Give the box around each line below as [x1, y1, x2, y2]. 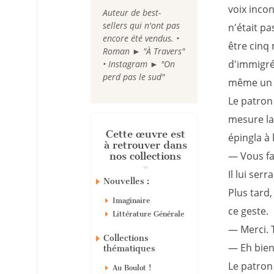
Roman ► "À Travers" [103, 45, 185, 57]
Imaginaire [113, 196, 150, 205]
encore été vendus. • [103, 32, 179, 44]
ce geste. [228, 204, 268, 218]
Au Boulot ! [113, 264, 152, 272]
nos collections [109, 150, 182, 162]
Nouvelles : [103, 176, 149, 187]
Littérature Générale [113, 210, 184, 218]
